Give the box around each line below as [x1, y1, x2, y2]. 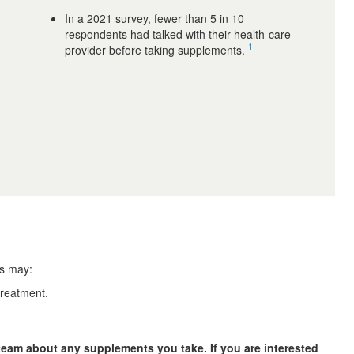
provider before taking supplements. [64, 42, 248, 58]
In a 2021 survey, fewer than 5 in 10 [64, 10, 244, 27]
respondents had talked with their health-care [64, 26, 291, 43]
